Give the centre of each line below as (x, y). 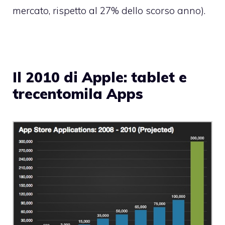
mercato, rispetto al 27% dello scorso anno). (109, 11)
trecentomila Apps (78, 94)
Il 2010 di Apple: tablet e (100, 77)
